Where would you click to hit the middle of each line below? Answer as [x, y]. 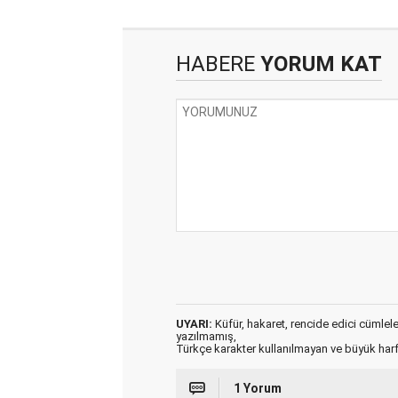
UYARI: [194, 323]
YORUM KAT [318, 64]
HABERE [215, 64]
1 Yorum [258, 388]
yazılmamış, [206, 336]
